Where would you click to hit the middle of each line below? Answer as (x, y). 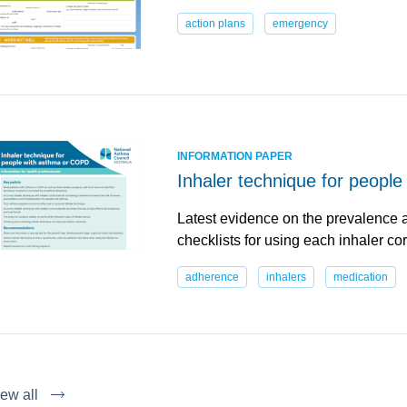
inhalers (286, 277)
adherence (213, 277)
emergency (300, 23)
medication (360, 277)
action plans (216, 23)
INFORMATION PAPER (235, 156)
